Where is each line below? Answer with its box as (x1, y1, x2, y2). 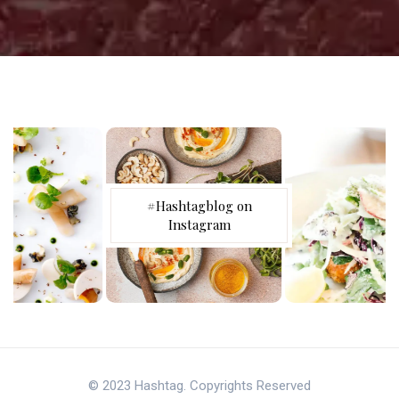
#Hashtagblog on (147, 197, 252, 216)
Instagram (168, 216, 231, 234)
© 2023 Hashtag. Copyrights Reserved (88, 379, 311, 395)
